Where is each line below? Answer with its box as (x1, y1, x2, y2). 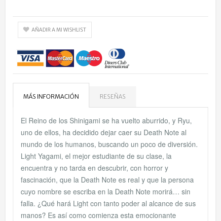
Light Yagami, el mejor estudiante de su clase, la (21, 150, 172, 161)
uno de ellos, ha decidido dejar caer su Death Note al (21, 127, 186, 137)
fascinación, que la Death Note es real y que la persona (21, 174, 194, 184)
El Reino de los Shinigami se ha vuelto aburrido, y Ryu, (21, 115, 192, 125)
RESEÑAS (100, 92, 126, 100)
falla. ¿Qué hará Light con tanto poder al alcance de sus (21, 198, 196, 208)
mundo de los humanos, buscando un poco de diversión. (21, 139, 198, 149)
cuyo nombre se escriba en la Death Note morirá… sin (21, 186, 190, 196)
